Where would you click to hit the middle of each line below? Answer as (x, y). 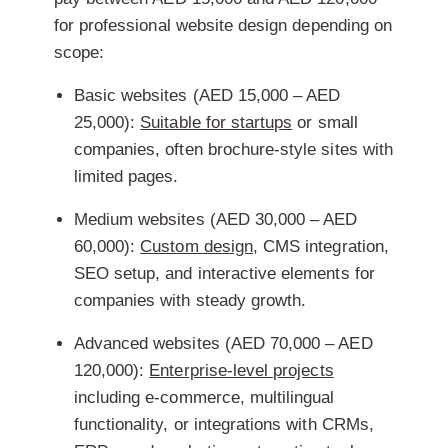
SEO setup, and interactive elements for (224, 273)
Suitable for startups (216, 122)
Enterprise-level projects (241, 370)
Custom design (196, 246)
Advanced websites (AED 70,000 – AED (223, 343)
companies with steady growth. (190, 300)
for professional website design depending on (223, 25)
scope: (79, 52)
